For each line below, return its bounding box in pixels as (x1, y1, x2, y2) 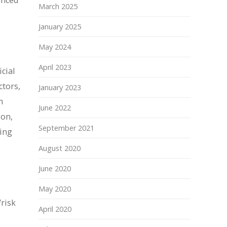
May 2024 (39, 42, 71, 52)
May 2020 (39, 184, 71, 194)
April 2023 (39, 62, 71, 72)
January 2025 (39, 22, 81, 31)
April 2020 (39, 204, 71, 214)
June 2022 (39, 103, 71, 112)
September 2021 (39, 123, 94, 133)
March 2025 (39, 2, 78, 11)
